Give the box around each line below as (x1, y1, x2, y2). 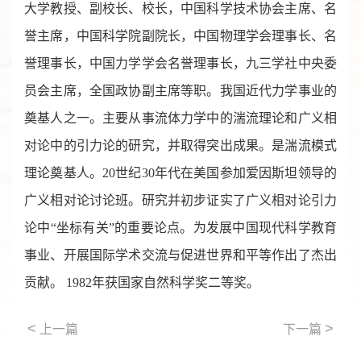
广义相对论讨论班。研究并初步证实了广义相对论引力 (24, 193, 337, 207)
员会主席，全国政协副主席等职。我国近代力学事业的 (24, 83, 337, 98)
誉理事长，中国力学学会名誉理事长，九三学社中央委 (24, 56, 337, 70)
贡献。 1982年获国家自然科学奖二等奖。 (24, 275, 259, 289)
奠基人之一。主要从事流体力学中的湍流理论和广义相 (24, 110, 337, 125)
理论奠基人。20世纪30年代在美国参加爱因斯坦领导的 (24, 165, 337, 180)
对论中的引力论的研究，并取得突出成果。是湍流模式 (24, 138, 337, 152)
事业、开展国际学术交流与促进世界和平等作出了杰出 (24, 247, 337, 262)
